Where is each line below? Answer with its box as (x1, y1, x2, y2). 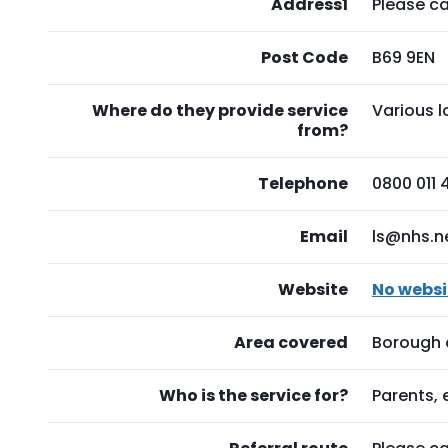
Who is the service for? (159, 384, 348, 407)
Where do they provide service (92, 99, 348, 122)
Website (278, 278, 348, 301)
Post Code (261, 46, 348, 69)
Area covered (234, 331, 348, 354)
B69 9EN (372, 46, 435, 69)
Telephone (258, 172, 348, 195)
